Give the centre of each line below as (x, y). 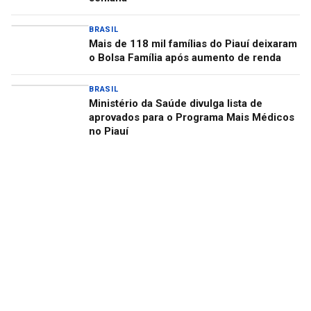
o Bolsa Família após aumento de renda (185, 58)
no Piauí (109, 131)
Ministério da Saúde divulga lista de (176, 103)
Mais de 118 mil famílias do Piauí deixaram (193, 44)
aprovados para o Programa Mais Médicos (192, 117)
